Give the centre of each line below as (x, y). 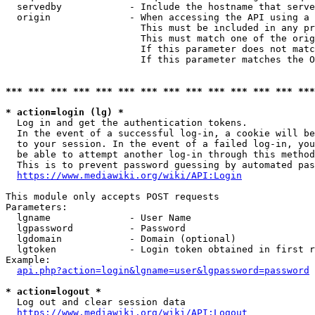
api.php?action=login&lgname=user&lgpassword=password (163, 270)
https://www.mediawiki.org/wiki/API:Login (129, 175)
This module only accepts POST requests (112, 197)
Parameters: (37, 207)
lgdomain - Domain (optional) (121, 239)
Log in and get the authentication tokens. (129, 123)
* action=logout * (53, 291)
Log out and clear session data (96, 302)
